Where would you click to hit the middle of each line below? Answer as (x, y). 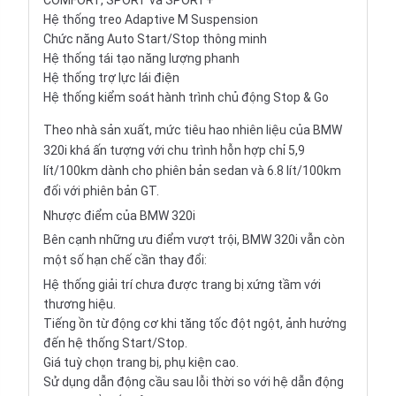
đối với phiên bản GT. (101, 191)
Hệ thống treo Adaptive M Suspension (151, 20)
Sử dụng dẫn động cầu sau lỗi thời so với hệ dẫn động (194, 382)
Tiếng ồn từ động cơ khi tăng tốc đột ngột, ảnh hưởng (195, 324)
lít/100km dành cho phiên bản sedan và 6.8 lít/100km (192, 171)
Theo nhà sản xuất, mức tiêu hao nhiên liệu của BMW (193, 130)
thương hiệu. (80, 305)
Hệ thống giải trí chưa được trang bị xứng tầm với (182, 285)
